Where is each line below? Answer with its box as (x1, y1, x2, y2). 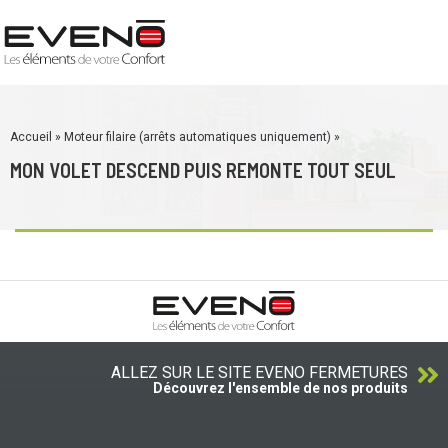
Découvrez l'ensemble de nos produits (153, 380, 408, 397)
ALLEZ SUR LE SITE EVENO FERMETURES (111, 363, 408, 383)
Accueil (10, 129, 52, 144)
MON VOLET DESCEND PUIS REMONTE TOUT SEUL (10, 157, 396, 182)
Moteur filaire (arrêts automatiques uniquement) (64, 129, 331, 144)
